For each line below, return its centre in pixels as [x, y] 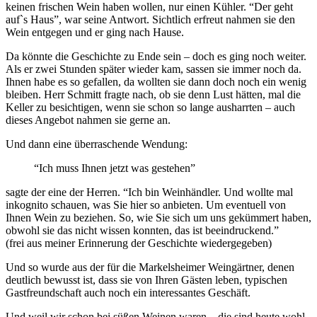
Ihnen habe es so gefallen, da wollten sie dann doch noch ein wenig [156, 82]
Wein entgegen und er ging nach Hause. [95, 33]
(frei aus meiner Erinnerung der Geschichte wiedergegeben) [139, 243]
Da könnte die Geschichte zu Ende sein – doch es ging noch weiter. [156, 57]
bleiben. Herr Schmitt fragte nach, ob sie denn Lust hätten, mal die [153, 95]
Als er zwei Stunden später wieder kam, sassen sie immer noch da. [154, 69]
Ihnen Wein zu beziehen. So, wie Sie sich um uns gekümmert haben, [158, 218]
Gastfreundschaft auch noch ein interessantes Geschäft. [128, 293]
